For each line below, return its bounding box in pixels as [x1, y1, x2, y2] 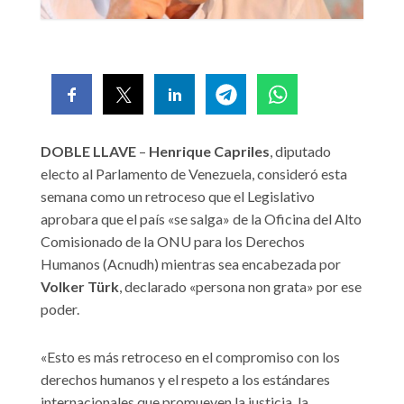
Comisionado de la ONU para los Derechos [41, 233, 305, 251]
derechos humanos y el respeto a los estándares [41, 371, 330, 389]
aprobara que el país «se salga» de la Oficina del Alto [41, 210, 362, 228]
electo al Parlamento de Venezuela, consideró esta [41, 165, 347, 183]
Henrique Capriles [146, 142, 270, 161]
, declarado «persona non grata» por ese [119, 278, 362, 296]
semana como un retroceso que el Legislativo [41, 188, 315, 206]
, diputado [270, 142, 331, 161]
